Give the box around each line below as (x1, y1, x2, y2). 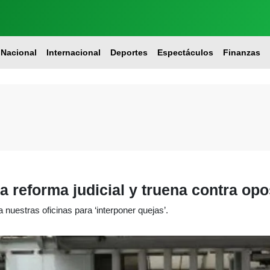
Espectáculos (157, 48, 213, 57)
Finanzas (222, 48, 260, 57)
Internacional (46, 48, 101, 57)
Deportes (110, 48, 148, 57)
